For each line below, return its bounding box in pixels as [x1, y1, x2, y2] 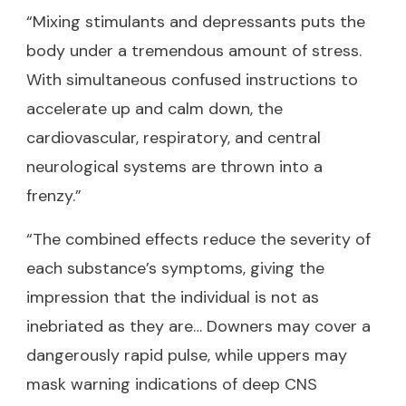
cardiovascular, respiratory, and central [26, 126, 321, 149]
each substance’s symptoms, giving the [26, 256, 324, 279]
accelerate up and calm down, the [26, 97, 283, 120]
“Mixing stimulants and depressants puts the [26, 10, 365, 33]
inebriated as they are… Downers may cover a [26, 314, 371, 337]
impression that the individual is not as [26, 285, 319, 308]
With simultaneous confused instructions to [26, 68, 358, 91]
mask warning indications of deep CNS [26, 372, 317, 395]
